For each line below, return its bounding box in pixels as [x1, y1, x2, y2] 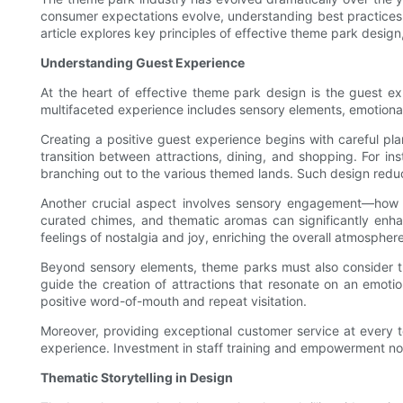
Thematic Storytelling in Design [40, 370, 233, 386]
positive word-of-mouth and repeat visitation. [40, 293, 307, 309]
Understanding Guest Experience [40, 55, 245, 71]
